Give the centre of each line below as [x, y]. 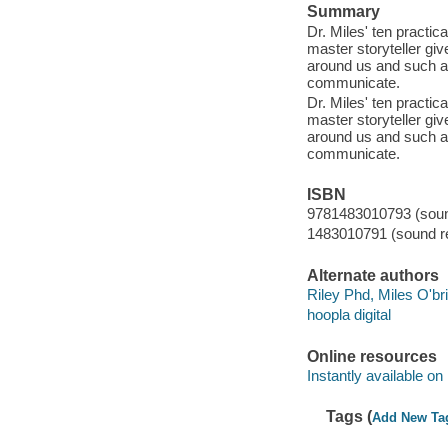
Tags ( [349, 417]
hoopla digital [348, 315]
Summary [343, 12]
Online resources [371, 356]
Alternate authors [372, 275]
